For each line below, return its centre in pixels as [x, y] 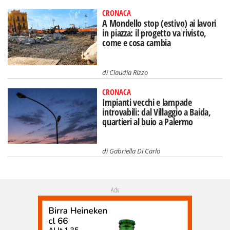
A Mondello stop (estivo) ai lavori [159, 23]
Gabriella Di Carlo [135, 151]
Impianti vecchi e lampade [147, 102]
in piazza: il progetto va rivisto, [154, 33]
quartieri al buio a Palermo [148, 121]
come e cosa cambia [137, 42]
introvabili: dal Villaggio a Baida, [157, 112]
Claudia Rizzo [129, 72]
